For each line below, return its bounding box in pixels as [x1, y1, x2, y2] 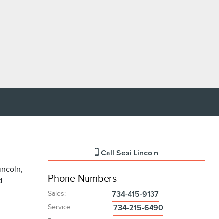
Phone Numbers [47, 173, 117, 184]
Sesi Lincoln [116, 149, 158, 157]
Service [47, 203, 70, 211]
